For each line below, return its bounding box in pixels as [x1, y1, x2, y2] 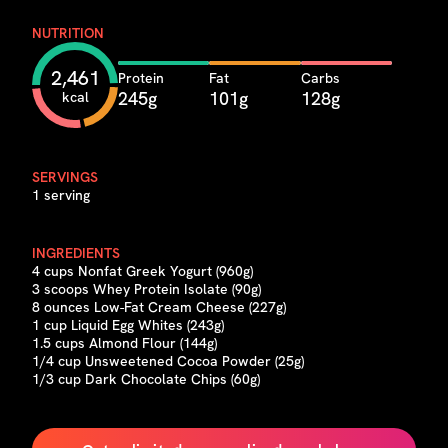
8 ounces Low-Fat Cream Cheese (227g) [32, 298, 286, 316]
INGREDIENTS [32, 244, 120, 262]
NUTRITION [32, 24, 104, 42]
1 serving [32, 186, 90, 204]
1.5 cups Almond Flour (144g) [32, 334, 217, 352]
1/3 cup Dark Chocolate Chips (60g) [32, 370, 260, 388]
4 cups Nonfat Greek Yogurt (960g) [32, 262, 253, 280]
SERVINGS [32, 168, 98, 186]
